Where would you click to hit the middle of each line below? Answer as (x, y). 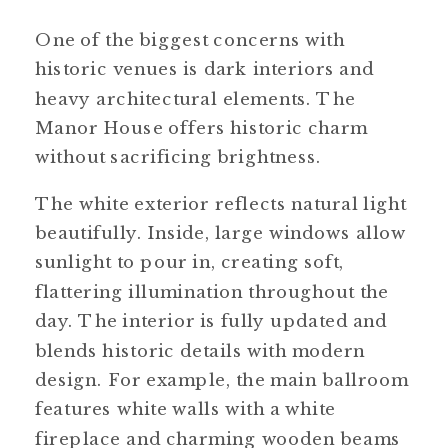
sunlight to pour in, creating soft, (190, 262)
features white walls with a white (185, 409)
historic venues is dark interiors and (205, 69)
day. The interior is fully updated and (211, 321)
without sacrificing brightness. (178, 157)
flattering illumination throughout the (212, 291)
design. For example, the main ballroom (222, 380)
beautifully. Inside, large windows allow (221, 233)
